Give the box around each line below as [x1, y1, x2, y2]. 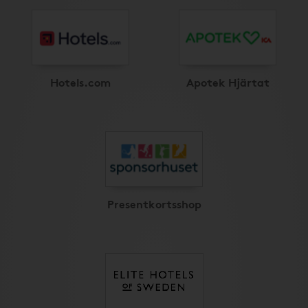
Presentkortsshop [107, 195, 201, 212]
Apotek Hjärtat [186, 74, 269, 90]
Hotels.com [50, 74, 111, 90]
